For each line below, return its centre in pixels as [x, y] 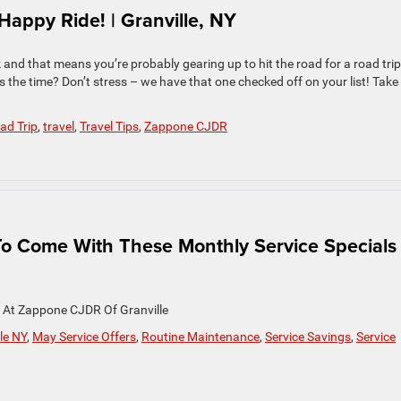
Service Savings [308, 337]
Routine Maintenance [200, 337]
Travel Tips [109, 126]
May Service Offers [84, 337]
